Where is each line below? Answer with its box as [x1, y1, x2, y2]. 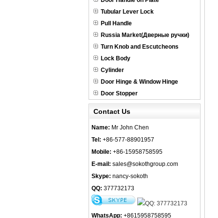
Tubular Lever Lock [101, 8, 154, 15]
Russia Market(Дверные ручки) [101, 32, 189, 38]
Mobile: [91, 148, 111, 155]
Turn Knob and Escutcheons [101, 43, 179, 50]
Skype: [91, 173, 111, 180]
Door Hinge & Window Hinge [101, 78, 178, 85]
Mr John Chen [110, 124, 149, 131]
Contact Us [93, 108, 130, 115]
